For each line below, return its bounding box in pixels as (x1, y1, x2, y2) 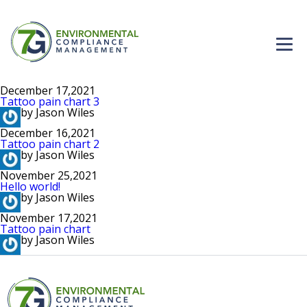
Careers (201, 99, 247, 115)
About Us (201, 174, 256, 191)
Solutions (201, 136, 256, 153)
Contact (201, 212, 249, 228)
